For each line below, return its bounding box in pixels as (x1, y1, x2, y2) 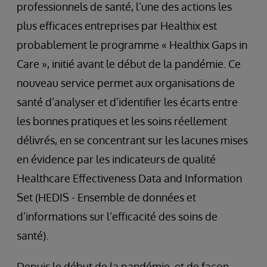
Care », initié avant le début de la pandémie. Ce (17, 57, 241, 70)
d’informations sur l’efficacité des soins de (17, 210, 218, 223)
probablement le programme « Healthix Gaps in (17, 38, 247, 51)
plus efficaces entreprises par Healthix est (17, 19, 217, 32)
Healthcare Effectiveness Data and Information (17, 172, 242, 185)
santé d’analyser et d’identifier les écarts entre (17, 95, 238, 108)
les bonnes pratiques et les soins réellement (17, 114, 227, 128)
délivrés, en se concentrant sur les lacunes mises (17, 133, 248, 147)
